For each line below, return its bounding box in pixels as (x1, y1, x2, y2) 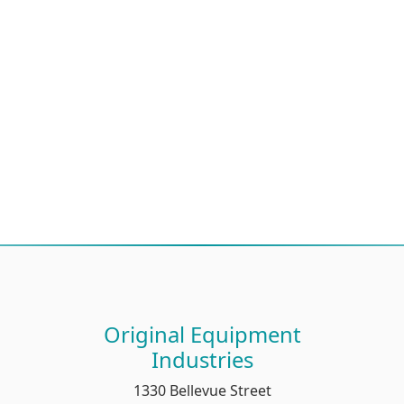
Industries (151, 344, 253, 374)
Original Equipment (103, 319, 301, 349)
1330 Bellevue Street (133, 380, 271, 400)
